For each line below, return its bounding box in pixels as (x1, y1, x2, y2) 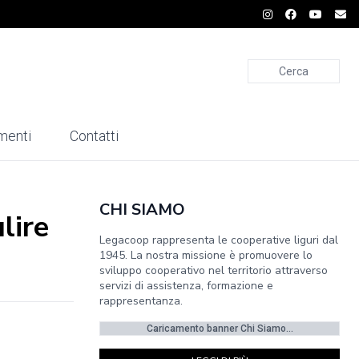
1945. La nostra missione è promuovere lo (99, 248, 313, 263)
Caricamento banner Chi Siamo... (146, 323, 293, 334)
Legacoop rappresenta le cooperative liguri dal (99, 232, 338, 248)
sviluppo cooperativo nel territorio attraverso (99, 263, 328, 278)
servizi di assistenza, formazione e (99, 278, 273, 293)
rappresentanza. (99, 293, 183, 309)
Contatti (70, 128, 119, 144)
